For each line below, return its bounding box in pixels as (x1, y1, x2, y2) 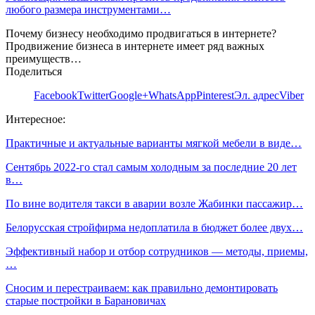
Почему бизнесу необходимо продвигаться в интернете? (6, 27, 276, 39)
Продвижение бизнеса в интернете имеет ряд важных (6, 39, 264, 52)
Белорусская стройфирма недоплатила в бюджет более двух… (6, 221, 303, 233)
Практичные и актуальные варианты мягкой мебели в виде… (6, 136, 302, 149)
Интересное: (6, 112, 65, 125)
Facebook (34, 89, 77, 101)
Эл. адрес (234, 89, 279, 101)
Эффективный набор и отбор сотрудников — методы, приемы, (6, 245, 308, 257)
